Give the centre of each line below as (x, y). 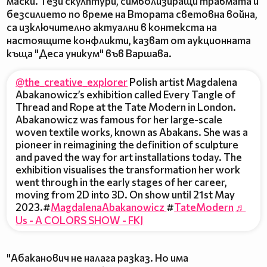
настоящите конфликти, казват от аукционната (129, 41)
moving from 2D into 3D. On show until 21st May (125, 194)
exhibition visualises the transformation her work (128, 169)
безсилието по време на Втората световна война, (132, 14)
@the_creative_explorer (72, 82)
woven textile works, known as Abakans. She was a (132, 132)
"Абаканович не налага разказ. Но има (97, 258)
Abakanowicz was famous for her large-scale (119, 119)
